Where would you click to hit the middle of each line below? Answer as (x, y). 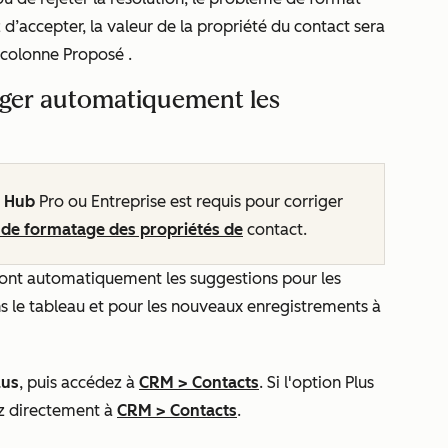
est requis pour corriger (256, 201)
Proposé (93, 54)
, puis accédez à (79, 382)
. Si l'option (302, 382)
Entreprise (130, 201)
